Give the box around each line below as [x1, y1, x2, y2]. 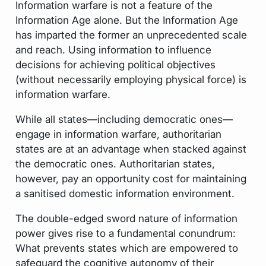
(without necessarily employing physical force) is [15, 72, 246, 85]
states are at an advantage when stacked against [15, 142, 246, 155]
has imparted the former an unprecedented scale [15, 28, 247, 41]
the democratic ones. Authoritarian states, [15, 157, 215, 170]
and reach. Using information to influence [15, 43, 211, 56]
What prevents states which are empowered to [15, 241, 238, 254]
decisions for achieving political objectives [15, 58, 216, 71]
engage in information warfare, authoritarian [15, 127, 221, 140]
